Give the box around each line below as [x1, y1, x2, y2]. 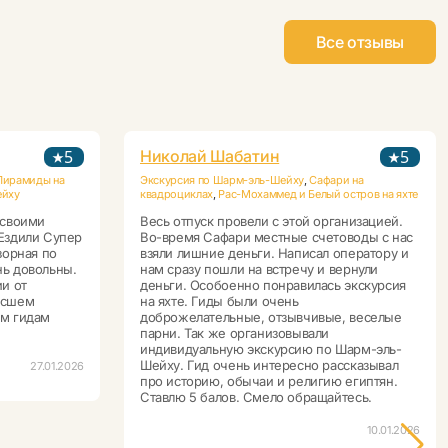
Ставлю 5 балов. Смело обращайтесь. [140, 389, 372, 406]
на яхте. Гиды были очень [140, 293, 299, 310]
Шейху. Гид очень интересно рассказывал [140, 357, 399, 374]
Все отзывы [316, 32, 404, 53]
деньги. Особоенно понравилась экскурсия [140, 277, 406, 294]
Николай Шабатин [140, 146, 280, 167]
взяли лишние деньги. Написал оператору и [140, 245, 409, 262]
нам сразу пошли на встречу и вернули [140, 261, 378, 278]
